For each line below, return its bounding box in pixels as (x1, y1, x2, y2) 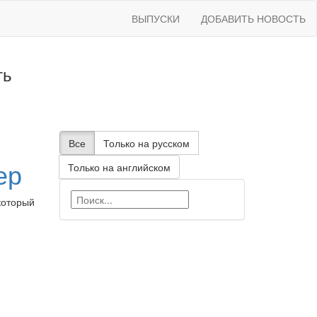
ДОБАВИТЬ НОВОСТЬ (201, 11, 306, 25)
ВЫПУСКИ (132, 11, 180, 25)
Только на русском (103, 136, 190, 150)
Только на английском (67, 160, 171, 174)
